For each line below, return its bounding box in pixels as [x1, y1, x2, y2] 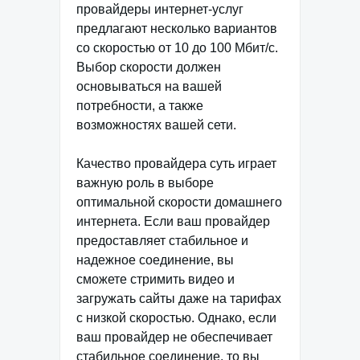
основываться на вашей [76, 80, 222, 93]
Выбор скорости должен [76, 60, 221, 74]
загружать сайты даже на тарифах [76, 292, 281, 305]
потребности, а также [76, 99, 203, 112]
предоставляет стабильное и [76, 234, 248, 247]
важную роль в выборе [76, 176, 214, 190]
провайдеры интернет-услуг [76, 2, 243, 16]
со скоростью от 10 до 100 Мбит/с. [76, 41, 278, 55]
